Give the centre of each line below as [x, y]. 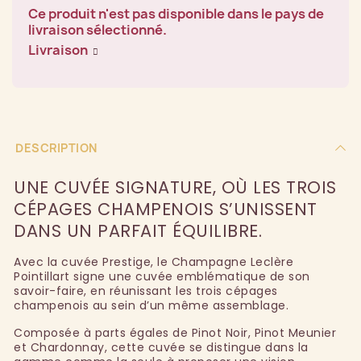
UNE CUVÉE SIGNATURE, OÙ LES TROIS [175, 187]
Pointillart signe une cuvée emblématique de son [162, 276]
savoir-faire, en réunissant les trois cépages [146, 290]
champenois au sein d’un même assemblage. [151, 305]
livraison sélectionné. [98, 29]
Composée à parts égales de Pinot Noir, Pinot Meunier [175, 332]
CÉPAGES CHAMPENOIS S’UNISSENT [166, 209]
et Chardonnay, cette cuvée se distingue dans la [161, 347]
